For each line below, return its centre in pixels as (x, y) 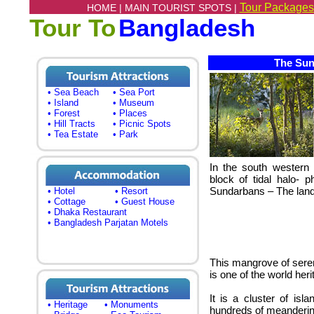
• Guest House (145, 202)
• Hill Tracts (71, 124)
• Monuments (131, 305)
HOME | (105, 8)
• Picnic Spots (142, 124)
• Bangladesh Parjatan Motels (108, 223)
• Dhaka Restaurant (87, 212)
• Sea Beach (73, 92)
